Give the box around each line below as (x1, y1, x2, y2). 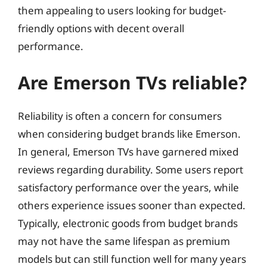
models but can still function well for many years (18, 252, 246, 266)
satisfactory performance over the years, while (18, 181, 239, 194)
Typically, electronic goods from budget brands (18, 216, 238, 230)
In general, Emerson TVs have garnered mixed (18, 145, 238, 159)
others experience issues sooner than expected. (18, 198, 246, 212)
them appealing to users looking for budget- (18, 3, 226, 17)
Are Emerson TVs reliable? (18, 70, 247, 95)
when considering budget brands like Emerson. (18, 127, 241, 141)
